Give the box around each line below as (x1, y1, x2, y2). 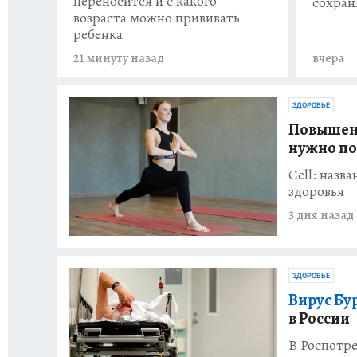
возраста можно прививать (73, 8, 240, 28)
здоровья (288, 182, 344, 202)
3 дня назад (288, 206, 354, 225)
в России (288, 307, 350, 329)
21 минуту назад (73, 49, 164, 68)
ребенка (73, 25, 123, 45)
